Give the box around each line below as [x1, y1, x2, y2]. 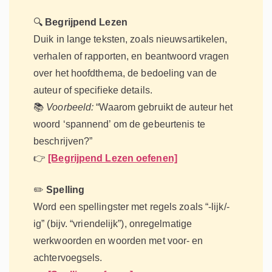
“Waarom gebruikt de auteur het [93, 102, 233, 113]
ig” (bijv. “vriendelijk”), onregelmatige [33, 219, 192, 229]
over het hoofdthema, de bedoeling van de [33, 68, 217, 79]
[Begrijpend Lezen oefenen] [48, 153, 177, 164]
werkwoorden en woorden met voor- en [33, 236, 203, 246]
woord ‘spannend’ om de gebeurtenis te [33, 119, 205, 130]
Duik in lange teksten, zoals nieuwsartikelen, [33, 34, 228, 45]
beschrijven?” [33, 136, 93, 147]
